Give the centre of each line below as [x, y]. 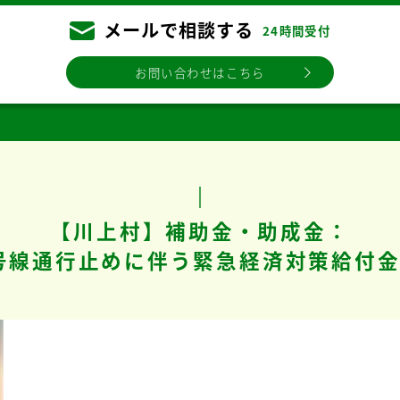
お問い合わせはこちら [200, 73]
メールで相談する [178, 30]
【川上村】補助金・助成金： [200, 230]
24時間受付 [297, 31]
